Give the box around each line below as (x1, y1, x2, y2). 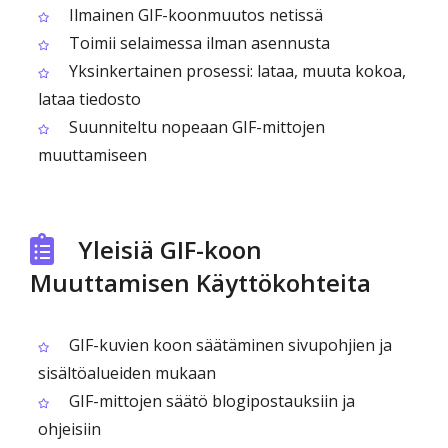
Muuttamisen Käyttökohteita (30, 266, 371, 299)
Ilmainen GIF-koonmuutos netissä (65, 4, 323, 26)
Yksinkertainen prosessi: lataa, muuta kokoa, (65, 60, 406, 82)
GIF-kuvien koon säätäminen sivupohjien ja (65, 334, 392, 356)
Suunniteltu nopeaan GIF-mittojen (65, 116, 325, 138)
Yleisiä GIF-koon (78, 233, 262, 266)
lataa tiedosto (38, 88, 141, 110)
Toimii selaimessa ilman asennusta (65, 32, 330, 54)
